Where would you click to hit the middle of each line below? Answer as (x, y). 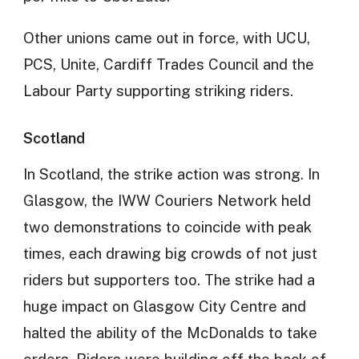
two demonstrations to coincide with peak (167, 227)
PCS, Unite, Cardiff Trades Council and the (168, 64)
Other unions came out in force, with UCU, (166, 37)
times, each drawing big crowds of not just (170, 254)
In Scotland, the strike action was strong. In (171, 174)
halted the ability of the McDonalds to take (170, 333)
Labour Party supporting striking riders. (158, 90)
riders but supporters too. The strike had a (169, 280)
